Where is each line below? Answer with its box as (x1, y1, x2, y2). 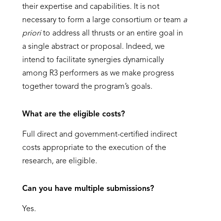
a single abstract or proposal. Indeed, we (22, 43, 165, 51)
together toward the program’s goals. (22, 83, 152, 91)
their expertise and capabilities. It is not (22, 3, 159, 11)
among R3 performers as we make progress (22, 70, 174, 77)
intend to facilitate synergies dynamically (22, 56, 164, 64)
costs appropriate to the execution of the (22, 144, 166, 152)
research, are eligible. (22, 157, 97, 165)
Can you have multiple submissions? (22, 185, 154, 193)
